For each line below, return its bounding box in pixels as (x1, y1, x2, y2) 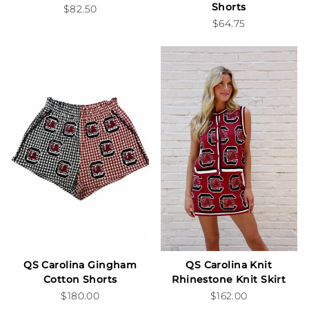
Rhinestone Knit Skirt (172, 272, 286, 286)
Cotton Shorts (43, 272, 117, 286)
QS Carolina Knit (186, 258, 272, 271)
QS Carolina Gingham (23, 258, 137, 271)
